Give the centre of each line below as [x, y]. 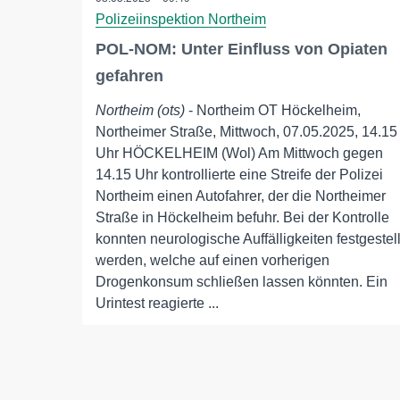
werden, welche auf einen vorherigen [212, 260]
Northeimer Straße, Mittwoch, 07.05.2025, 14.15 [246, 132]
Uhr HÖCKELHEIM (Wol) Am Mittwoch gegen [239, 153]
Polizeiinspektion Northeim [181, 19]
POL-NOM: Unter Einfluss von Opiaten [242, 49]
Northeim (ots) [140, 110]
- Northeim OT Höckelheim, [273, 110]
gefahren [129, 76]
